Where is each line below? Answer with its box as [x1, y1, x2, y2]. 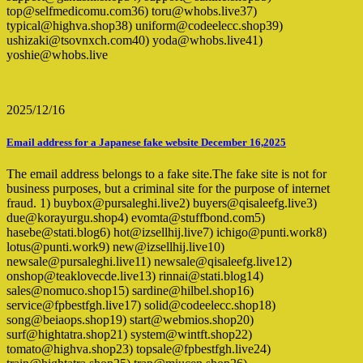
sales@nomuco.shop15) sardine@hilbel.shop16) [6, 283, 254, 297]
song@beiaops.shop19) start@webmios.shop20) [6, 312, 254, 327]
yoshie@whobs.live [6, 48, 108, 62]
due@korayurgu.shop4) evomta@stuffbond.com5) [6, 210, 265, 224]
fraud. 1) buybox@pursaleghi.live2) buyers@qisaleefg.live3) [6, 195, 317, 210]
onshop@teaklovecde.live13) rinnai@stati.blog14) [6, 268, 263, 283]
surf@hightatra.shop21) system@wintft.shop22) [6, 327, 252, 341]
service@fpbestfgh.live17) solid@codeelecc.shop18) [6, 297, 275, 312]
